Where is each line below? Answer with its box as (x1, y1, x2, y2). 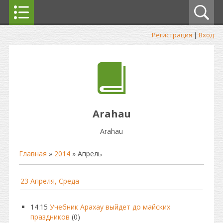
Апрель (78, 149, 102, 158)
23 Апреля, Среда (20, 176, 79, 186)
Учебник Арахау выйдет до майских (50, 202, 170, 212)
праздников (30, 212, 70, 222)
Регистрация (152, 30, 192, 39)
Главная (19, 149, 47, 158)
